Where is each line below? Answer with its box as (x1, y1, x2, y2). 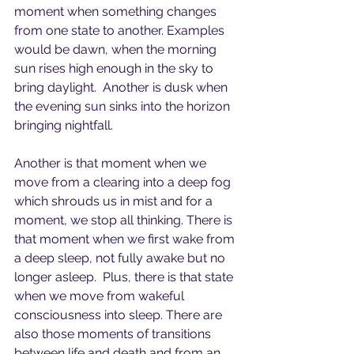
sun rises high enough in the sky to (14, 61, 217, 76)
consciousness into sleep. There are (14, 307, 225, 322)
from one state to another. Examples (14, 23, 228, 38)
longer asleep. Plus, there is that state (14, 269, 236, 284)
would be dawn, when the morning (14, 42, 220, 57)
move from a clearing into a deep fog (14, 175, 234, 190)
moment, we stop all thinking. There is (14, 213, 235, 228)
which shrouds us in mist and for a (14, 194, 216, 209)
